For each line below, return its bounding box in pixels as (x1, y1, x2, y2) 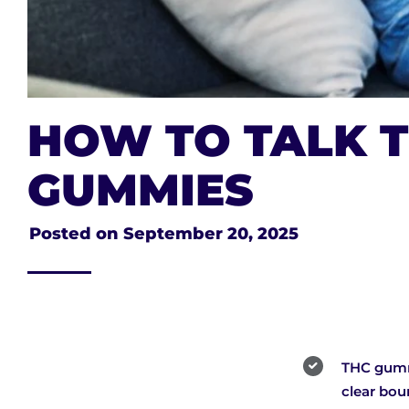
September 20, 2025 (123, 223, 299, 244)
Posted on (29, 223, 123, 244)
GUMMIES (27, 163, 254, 216)
